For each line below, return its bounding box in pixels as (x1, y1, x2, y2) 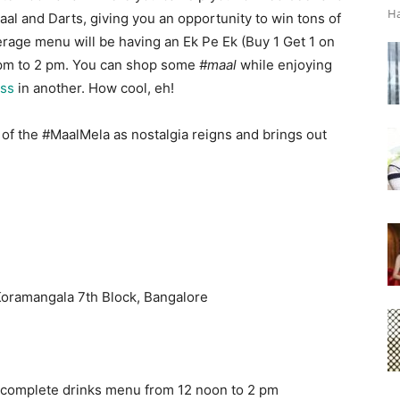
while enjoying (237, 56, 332, 73)
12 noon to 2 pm (178, 381, 279, 398)
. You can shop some (65, 56, 199, 73)
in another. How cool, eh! (14, 79, 174, 96)
